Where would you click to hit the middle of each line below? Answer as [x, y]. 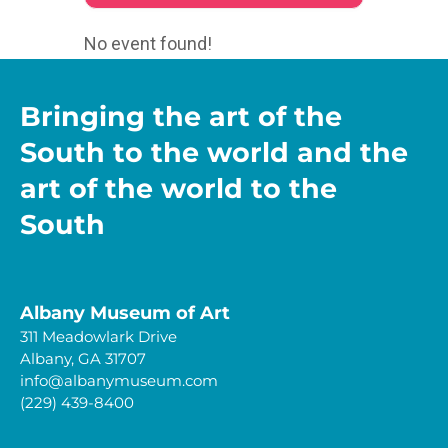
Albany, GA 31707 [83, 358]
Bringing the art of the [181, 116]
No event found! [148, 43]
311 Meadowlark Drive [98, 336]
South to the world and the [214, 152]
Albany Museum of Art [125, 313]
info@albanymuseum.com [119, 380]
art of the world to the [178, 188]
